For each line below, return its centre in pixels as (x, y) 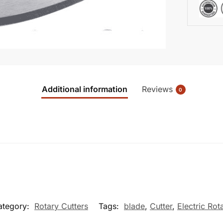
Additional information (84, 89)
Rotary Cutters (61, 206)
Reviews (157, 89)
